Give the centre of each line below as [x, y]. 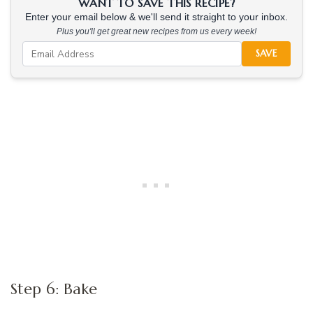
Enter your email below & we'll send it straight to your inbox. [156, 17]
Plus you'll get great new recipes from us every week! [156, 32]
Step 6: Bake [54, 289]
